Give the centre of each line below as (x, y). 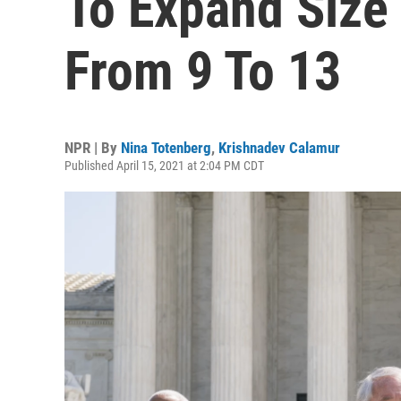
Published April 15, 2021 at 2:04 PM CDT (164, 166)
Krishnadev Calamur (279, 148)
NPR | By (93, 148)
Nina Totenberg (166, 148)
